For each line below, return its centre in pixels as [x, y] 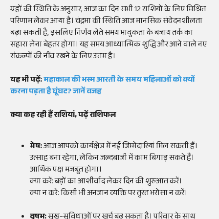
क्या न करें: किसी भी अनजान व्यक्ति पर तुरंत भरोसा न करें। [109, 194]
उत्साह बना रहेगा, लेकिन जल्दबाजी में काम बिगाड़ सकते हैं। [112, 159]
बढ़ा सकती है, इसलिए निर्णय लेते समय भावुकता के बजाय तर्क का [102, 34]
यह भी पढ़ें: [27, 81]
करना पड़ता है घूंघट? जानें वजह [56, 92]
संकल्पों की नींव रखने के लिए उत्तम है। [63, 57]
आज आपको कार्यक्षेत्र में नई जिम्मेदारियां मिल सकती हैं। [120, 147]
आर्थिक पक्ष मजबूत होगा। [66, 171]
